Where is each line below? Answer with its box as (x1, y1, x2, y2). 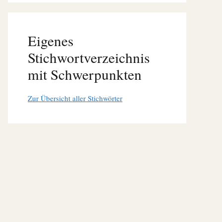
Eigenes (28, 31, 73, 51)
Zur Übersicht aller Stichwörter (28, 93, 122, 104)
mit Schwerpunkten (28, 64, 142, 84)
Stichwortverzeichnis (28, 48, 150, 67)
